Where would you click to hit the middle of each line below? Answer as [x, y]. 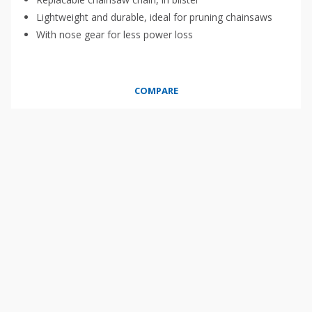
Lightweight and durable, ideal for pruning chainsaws [154, 17]
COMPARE [156, 91]
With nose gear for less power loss [115, 34]
